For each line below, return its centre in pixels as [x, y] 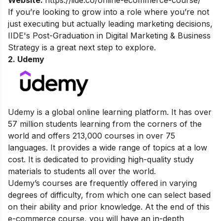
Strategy [24, 48]
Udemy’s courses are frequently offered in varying [102, 183]
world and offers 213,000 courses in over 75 [92, 136]
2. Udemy [26, 59]
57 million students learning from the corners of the [105, 124]
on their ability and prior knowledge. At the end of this [109, 207]
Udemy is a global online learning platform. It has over [110, 112]
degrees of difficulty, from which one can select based [109, 195]
